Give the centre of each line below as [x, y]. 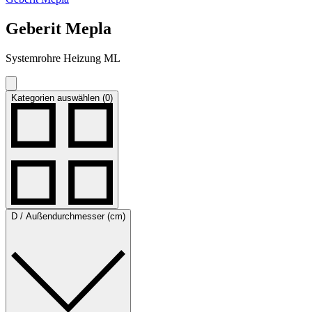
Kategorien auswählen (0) [62, 97]
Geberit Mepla [58, 28]
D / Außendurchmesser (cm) [68, 216]
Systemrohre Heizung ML [63, 58]
